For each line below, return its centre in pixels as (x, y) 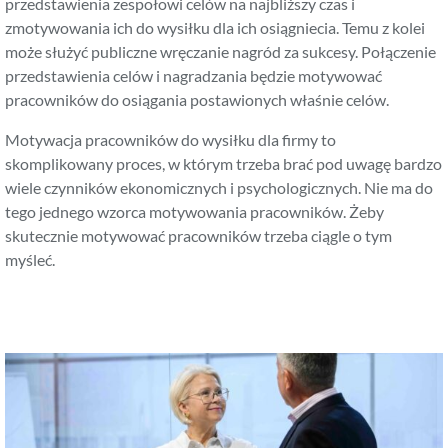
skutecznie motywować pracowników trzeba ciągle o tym (198, 235)
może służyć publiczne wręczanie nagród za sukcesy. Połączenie (220, 51)
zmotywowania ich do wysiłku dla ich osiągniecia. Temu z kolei (215, 27)
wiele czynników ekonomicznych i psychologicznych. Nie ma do (219, 187)
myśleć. (30, 259)
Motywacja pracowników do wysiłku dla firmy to (170, 139)
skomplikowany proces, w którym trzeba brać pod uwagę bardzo (223, 163)
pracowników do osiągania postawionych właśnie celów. (197, 99)
